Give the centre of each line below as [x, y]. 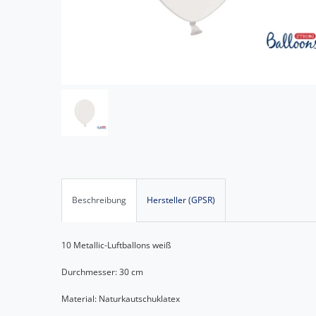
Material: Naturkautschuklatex [121, 299]
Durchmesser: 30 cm [102, 272]
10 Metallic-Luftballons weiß [116, 245]
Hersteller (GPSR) [181, 200]
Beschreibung [99, 200]
